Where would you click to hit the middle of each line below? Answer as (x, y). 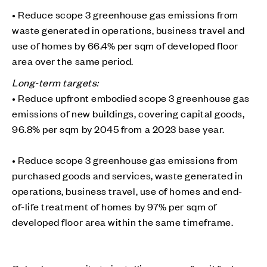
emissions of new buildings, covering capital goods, (128, 113)
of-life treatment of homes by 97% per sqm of (114, 206)
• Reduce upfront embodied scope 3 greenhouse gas (131, 97)
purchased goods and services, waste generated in (128, 175)
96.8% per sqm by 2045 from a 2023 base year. (118, 128)
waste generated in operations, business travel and (129, 30)
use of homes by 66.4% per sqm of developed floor (125, 45)
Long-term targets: (55, 82)
